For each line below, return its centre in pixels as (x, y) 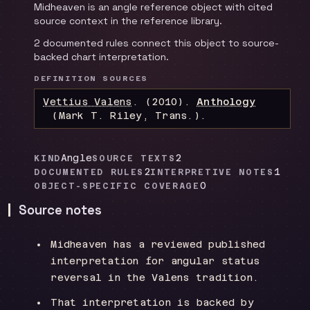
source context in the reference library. (128, 21)
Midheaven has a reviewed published (158, 244)
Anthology (226, 102)
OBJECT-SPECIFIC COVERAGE (117, 186)
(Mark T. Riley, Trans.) (126, 116)
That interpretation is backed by (152, 302)
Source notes (60, 210)
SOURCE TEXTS (134, 158)
